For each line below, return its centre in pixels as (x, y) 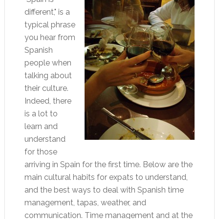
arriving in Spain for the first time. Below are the (108, 164)
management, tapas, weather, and (85, 203)
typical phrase (50, 25)
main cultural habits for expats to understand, (106, 177)
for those (41, 152)
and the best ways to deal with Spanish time (104, 190)
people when (48, 63)
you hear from (50, 37)
